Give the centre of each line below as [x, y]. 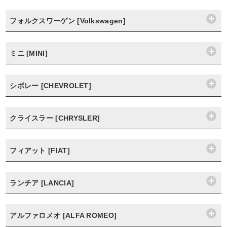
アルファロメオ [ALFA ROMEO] [63, 215]
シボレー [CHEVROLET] [51, 86]
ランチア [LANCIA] [42, 183]
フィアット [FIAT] [40, 150]
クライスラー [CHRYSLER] [55, 118]
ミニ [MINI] [29, 53]
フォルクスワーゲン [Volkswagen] [68, 21]
